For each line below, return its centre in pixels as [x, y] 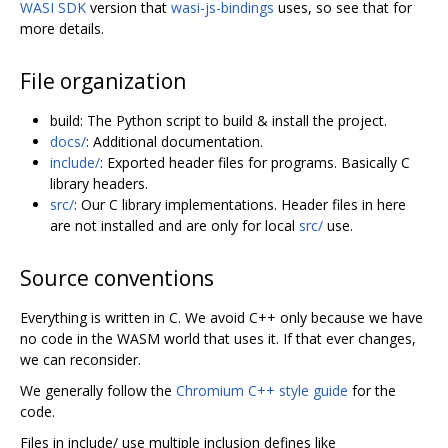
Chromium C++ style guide [262, 390]
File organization [103, 80]
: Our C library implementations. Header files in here [240, 204]
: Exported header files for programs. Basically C [255, 162]
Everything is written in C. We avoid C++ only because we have [221, 317]
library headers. [99, 183]
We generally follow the [98, 390]
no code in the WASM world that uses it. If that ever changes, [218, 338]
